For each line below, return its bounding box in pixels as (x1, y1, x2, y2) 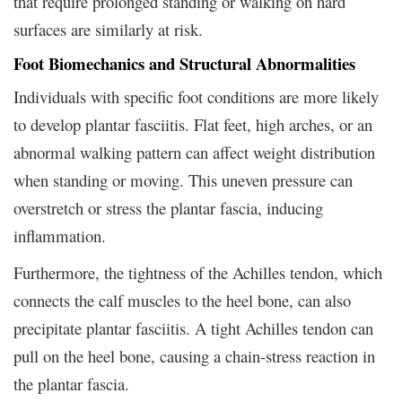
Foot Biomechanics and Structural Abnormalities (13, 50, 355, 75)
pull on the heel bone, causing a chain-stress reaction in (13, 344, 375, 367)
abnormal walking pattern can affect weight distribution (13, 140, 375, 163)
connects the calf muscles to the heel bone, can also (13, 288, 351, 311)
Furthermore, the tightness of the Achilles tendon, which (13, 260, 382, 284)
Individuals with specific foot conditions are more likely (13, 84, 379, 108)
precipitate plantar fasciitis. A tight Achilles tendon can (13, 316, 373, 339)
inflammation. (13, 223, 106, 247)
